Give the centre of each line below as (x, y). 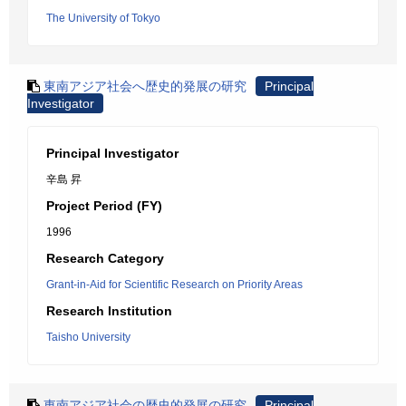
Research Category (105, 258)
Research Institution (109, 311)
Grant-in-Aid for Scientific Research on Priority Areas (174, 285)
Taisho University (88, 337)
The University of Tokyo (103, 18)
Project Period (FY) (104, 206)
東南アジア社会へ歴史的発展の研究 (145, 86)
